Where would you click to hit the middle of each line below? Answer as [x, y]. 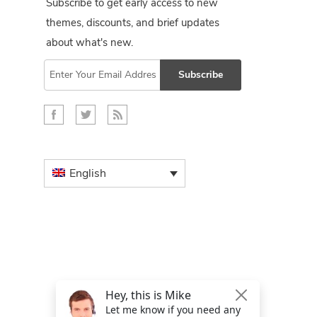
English [88, 174]
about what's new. [90, 42]
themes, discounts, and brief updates [133, 22]
